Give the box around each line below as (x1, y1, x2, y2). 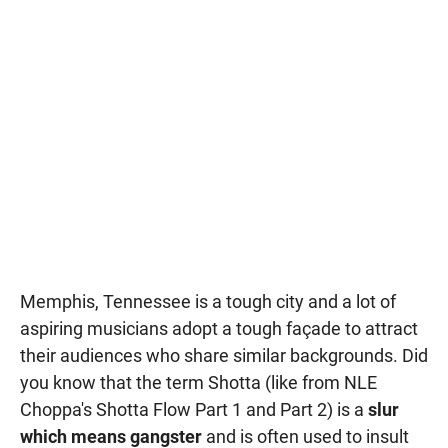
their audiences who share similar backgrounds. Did (20, 345, 428, 367)
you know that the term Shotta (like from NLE (20, 372, 377, 394)
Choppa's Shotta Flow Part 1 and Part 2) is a (20, 399, 368, 421)
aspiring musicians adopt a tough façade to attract (20, 318, 418, 340)
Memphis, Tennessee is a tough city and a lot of (20, 291, 396, 313)
